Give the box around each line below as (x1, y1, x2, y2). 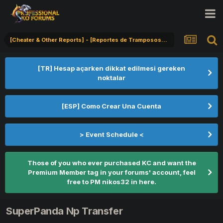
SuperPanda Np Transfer (6, 205, 123, 218)
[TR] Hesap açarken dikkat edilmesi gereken (38, 64, 185, 72)
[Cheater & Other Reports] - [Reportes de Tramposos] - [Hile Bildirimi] (161, 36, 167, 43)
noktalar (98, 74, 125, 82)
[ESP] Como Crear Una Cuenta (62, 102, 161, 110)
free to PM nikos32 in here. (67, 178, 156, 186)
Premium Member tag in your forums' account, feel (27, 168, 196, 176)
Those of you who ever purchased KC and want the (27, 159, 196, 167)
